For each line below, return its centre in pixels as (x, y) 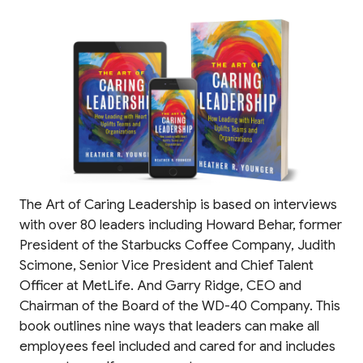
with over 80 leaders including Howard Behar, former (181, 225)
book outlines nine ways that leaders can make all (169, 327)
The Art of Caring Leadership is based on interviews (178, 205)
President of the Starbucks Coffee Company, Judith (177, 246)
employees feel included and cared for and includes (177, 347)
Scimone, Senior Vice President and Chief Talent (167, 266)
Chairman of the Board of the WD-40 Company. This (180, 306)
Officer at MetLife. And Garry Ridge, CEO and (160, 286)
